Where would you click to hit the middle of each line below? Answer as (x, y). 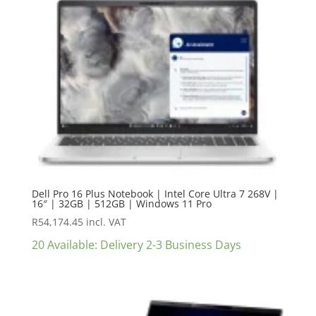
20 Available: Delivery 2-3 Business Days (136, 244)
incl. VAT (106, 221)
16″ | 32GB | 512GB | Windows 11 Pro (121, 203)
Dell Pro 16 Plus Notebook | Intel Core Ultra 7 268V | (155, 193)
